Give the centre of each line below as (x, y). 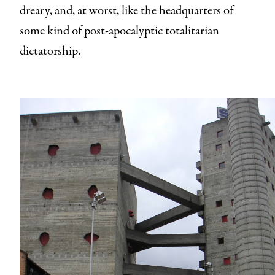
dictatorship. (50, 51)
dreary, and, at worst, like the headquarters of (126, 10)
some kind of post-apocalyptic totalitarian (119, 31)
